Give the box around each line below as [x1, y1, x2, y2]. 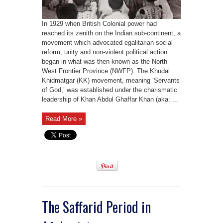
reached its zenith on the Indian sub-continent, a [42, 29, 181, 37]
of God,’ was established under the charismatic [42, 86, 177, 94]
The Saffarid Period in [42, 196, 151, 217]
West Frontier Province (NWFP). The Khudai [42, 67, 170, 75]
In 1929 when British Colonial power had [42, 19, 157, 27]
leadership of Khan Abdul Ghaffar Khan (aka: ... [42, 95, 178, 103]
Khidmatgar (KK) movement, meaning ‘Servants [42, 76, 180, 84]
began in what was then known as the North [42, 57, 167, 65]
